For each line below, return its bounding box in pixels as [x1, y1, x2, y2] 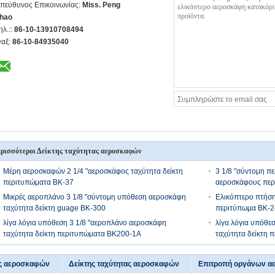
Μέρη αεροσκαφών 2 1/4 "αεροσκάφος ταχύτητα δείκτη [3, 167, 183, 176]
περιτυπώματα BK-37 [3, 178, 74, 187]
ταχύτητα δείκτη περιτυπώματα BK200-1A [3, 230, 141, 238]
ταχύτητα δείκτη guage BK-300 [3, 204, 106, 212]
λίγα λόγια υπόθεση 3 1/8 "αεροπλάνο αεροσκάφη [3, 219, 166, 227]
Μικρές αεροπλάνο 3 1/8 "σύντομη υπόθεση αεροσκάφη [3, 193, 186, 201]
